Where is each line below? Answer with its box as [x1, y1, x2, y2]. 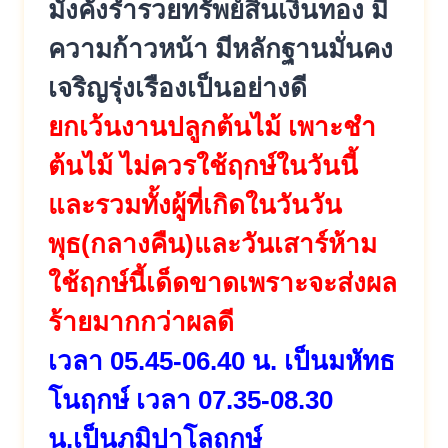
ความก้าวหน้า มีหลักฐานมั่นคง [48, 33, 393, 64]
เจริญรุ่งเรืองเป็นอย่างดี [48, 72, 307, 103]
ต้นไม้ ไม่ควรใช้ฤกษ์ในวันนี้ [48, 150, 358, 181]
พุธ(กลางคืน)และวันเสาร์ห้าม [48, 228, 377, 259]
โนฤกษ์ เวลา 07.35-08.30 [48, 384, 333, 415]
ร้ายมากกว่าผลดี [48, 306, 234, 337]
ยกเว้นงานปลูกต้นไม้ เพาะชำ [48, 111, 376, 142]
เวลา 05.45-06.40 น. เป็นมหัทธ [48, 345, 395, 376]
